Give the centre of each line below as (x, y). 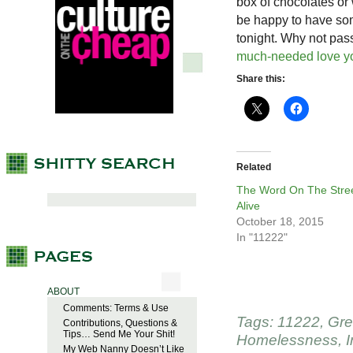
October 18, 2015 (280, 222)
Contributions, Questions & (120, 323)
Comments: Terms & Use (116, 308)
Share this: (261, 79)
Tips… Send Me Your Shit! (119, 334)
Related (254, 167)
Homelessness (287, 340)
